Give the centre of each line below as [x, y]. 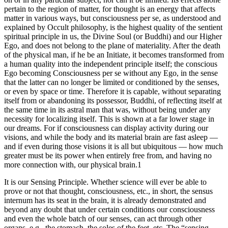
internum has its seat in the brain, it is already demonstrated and [105, 201]
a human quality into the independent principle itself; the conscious [111, 64]
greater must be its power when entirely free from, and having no [108, 156]
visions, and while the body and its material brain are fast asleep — [111, 137]
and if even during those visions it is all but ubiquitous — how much [113, 147]
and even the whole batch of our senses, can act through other [103, 219]
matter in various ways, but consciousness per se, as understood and [112, 18]
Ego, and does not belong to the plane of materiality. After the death [112, 46]
